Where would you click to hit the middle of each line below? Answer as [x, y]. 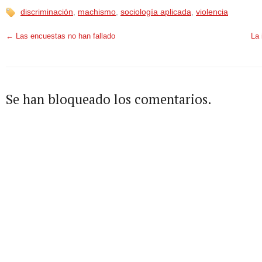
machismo [97, 12]
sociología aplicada [156, 12]
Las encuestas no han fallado [64, 37]
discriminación [47, 12]
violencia [212, 12]
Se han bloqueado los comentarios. [109, 99]
